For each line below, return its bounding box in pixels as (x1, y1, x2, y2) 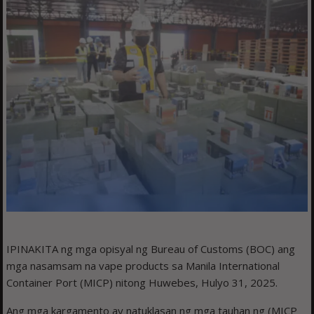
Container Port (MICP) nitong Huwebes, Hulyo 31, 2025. (6, 275, 278, 290)
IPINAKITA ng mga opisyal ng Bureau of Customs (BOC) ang (6, 242, 296, 257)
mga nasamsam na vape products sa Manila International (6, 259, 280, 273)
